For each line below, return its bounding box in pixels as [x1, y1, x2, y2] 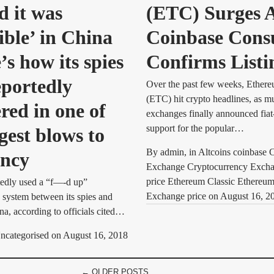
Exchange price [146, 191, 209, 201]
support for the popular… [146, 123, 244, 133]
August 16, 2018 [63, 230, 128, 240]
